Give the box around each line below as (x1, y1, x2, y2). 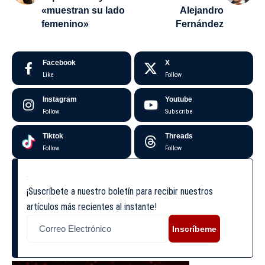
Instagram (43, 95, 77, 104)
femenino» (41, 19, 89, 30)
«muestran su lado (41, 5, 125, 16)
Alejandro (180, 5, 224, 16)
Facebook (43, 59, 76, 67)
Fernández (176, 19, 224, 30)
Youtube (164, 95, 192, 104)
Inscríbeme (172, 224, 216, 234)
